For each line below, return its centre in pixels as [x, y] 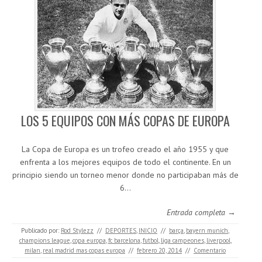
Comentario [210, 251]
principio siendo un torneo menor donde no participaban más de [125, 175]
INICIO [148, 231]
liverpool [218, 241]
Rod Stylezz [77, 231]
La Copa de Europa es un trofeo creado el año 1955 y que [125, 149]
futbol [150, 241]
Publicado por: [41, 231]
